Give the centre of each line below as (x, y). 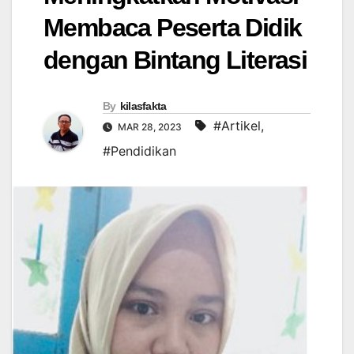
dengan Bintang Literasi (175, 60)
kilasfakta (143, 106)
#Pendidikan (139, 151)
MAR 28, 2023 (150, 127)
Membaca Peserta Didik (173, 28)
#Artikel (237, 126)
